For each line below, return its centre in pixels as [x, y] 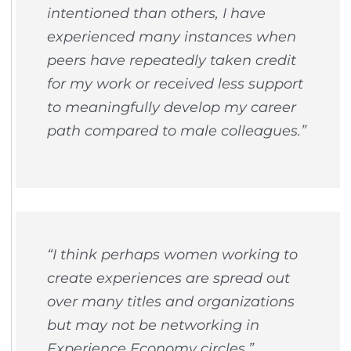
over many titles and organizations [170, 301]
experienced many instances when [171, 37]
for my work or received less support [175, 84]
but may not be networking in [153, 324]
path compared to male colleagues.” [176, 131]
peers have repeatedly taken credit [171, 60]
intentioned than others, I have [156, 13]
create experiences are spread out [168, 277]
